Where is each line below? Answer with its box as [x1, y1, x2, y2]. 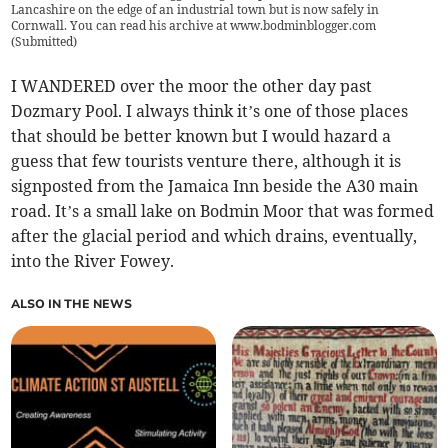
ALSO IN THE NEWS [11, 296, 133, 313]
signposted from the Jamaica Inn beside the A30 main [11, 176, 419, 197]
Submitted [15, 34, 74, 50]
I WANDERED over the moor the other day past [11, 76, 373, 97]
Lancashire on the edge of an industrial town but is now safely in [11, 2, 380, 18]
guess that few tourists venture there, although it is [11, 151, 402, 172]
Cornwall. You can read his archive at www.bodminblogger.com [11, 18, 377, 34]
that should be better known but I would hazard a [11, 126, 392, 147]
